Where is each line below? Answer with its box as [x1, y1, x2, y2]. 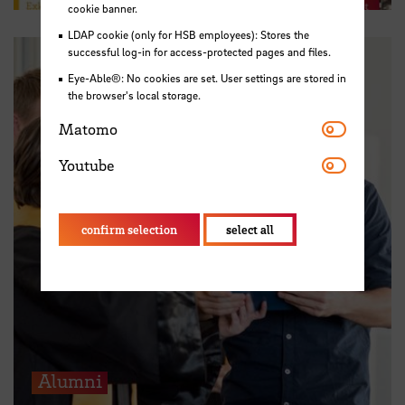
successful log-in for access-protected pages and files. [67, 44, 331, 60]
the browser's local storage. [67, 88, 201, 103]
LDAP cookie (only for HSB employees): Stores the [67, 27, 309, 42]
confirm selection [80, 221, 177, 237]
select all [225, 221, 274, 237]
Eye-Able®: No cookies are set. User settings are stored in [67, 71, 346, 86]
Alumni [37, 369, 102, 393]
